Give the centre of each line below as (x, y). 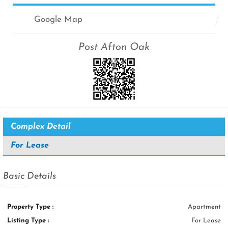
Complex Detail (40, 126)
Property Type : (31, 207)
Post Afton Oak (114, 47)
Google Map (59, 19)
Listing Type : (28, 220)
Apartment (204, 207)
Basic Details (29, 176)
